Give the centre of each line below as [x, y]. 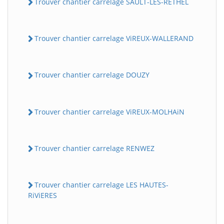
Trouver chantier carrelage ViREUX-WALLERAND [114, 38]
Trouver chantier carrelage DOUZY [92, 75]
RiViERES [42, 195]
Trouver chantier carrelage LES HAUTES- [101, 185]
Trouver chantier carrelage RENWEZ [94, 148]
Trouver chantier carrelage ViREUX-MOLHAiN [109, 111]
